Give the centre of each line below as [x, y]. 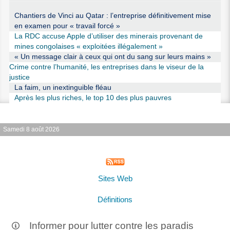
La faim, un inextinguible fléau [63, 88]
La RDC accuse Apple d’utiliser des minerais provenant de [108, 36]
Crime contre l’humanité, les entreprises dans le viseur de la [107, 67]
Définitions [115, 199]
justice [20, 78]
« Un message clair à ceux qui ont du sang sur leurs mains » [112, 57]
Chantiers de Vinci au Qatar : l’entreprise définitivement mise [112, 16]
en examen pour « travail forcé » [67, 26]
